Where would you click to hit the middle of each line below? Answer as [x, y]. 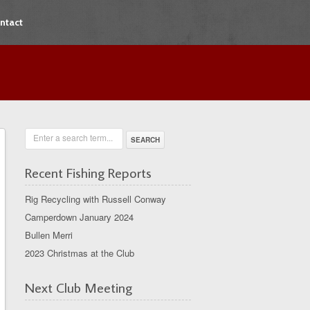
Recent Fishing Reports [88, 172]
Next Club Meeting [79, 287]
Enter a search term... [73, 137]
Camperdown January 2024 [79, 217]
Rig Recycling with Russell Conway [95, 199]
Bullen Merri [49, 235]
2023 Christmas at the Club [80, 253]
